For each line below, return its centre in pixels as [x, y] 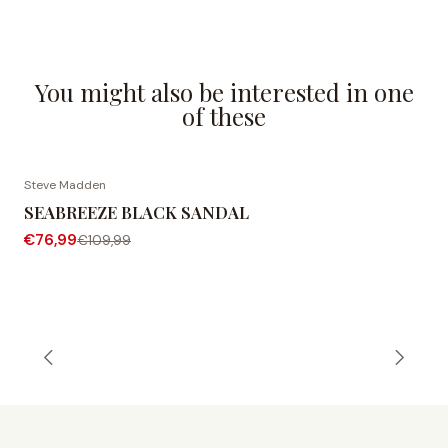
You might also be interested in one [224, 92]
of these [224, 116]
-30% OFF [77, 201]
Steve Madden [65, 185]
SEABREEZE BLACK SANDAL [136, 212]
